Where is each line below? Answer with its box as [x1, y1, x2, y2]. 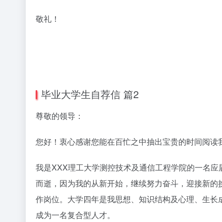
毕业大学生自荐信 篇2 [41, 87, 139, 102]
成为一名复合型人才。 [36, 209, 115, 221]
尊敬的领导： [36, 110, 83, 122]
